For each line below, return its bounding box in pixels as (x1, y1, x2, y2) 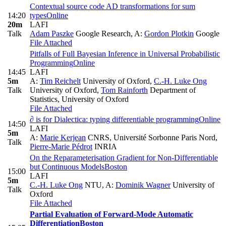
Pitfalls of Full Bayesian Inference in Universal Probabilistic (30, 49, 220, 58)
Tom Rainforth (101, 85, 148, 94)
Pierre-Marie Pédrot (30, 142, 92, 151)
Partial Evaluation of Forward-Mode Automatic (30, 209, 193, 218)
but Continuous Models (30, 162, 104, 171)
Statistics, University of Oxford (30, 94, 129, 103)
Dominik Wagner (116, 180, 171, 189)
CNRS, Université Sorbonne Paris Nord (86, 133, 215, 142)
